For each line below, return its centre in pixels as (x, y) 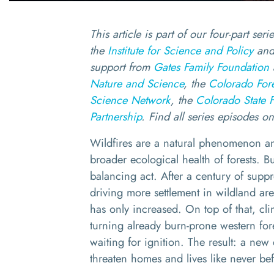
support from (122, 67)
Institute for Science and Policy (180, 50)
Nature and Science (137, 83)
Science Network (130, 100)
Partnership (116, 117)
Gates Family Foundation (211, 67)
